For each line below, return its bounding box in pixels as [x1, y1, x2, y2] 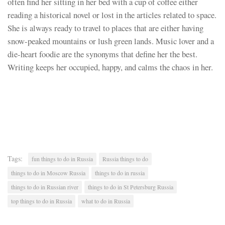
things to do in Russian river [11, 182, 78, 191]
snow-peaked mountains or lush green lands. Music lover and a [8, 35, 214, 47]
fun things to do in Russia [32, 154, 93, 163]
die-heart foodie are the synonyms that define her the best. [8, 48, 197, 60]
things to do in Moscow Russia [11, 168, 85, 177]
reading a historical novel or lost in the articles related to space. [8, 9, 216, 21]
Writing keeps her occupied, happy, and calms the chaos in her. [8, 61, 213, 73]
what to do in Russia [81, 196, 130, 205]
